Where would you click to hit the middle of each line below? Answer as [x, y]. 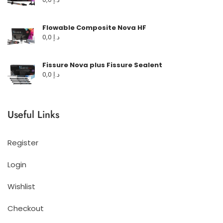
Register [23, 142]
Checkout [26, 208]
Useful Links [33, 114]
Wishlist [21, 186]
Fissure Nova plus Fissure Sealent [102, 65]
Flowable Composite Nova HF [94, 27]
